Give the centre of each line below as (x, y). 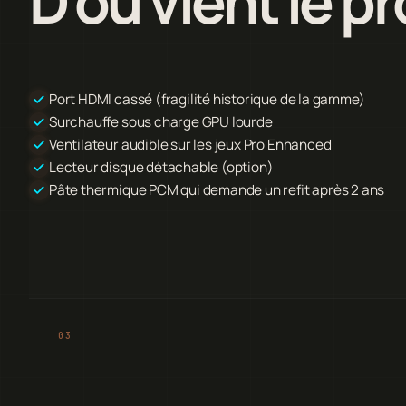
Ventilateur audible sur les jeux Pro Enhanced (190, 144)
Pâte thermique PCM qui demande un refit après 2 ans (217, 189)
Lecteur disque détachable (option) (161, 167)
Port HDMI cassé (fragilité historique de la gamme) (207, 99)
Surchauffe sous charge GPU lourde (161, 121)
